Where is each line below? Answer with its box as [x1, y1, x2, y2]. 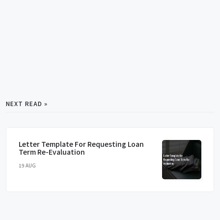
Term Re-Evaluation [19, 146, 85, 157]
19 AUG [19, 161, 36, 169]
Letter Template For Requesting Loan [19, 138, 144, 149]
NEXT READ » [6, 99, 48, 108]
